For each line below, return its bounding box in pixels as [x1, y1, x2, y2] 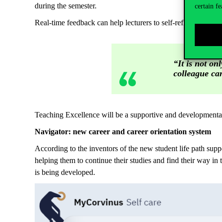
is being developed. [35, 168, 95, 176]
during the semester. [35, 1, 97, 10]
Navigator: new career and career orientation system [35, 127, 211, 136]
